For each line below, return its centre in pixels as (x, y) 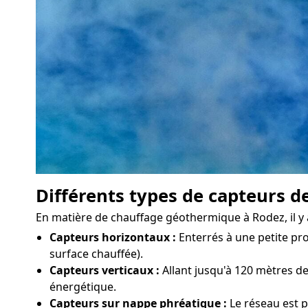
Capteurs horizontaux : (113, 237)
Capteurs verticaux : (104, 270)
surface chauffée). (96, 253)
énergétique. (83, 286)
